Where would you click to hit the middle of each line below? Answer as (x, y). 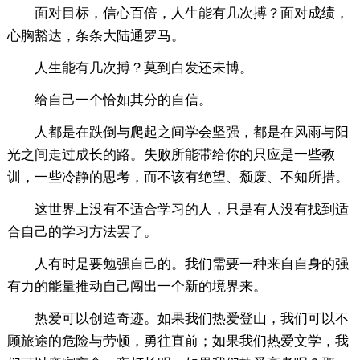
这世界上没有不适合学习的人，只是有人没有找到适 (191, 209)
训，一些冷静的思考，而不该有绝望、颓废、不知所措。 (178, 177)
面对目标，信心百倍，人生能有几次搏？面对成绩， (191, 13)
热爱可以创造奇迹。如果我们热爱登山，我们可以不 (191, 318)
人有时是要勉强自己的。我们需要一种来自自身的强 (191, 264)
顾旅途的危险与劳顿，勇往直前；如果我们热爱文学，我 (178, 341)
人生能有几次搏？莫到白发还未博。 (143, 67)
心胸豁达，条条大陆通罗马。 (96, 35)
